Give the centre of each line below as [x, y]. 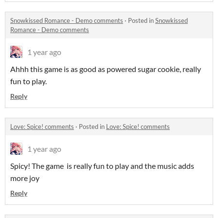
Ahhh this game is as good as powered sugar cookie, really [106, 69]
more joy [25, 178]
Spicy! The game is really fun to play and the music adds [102, 166]
